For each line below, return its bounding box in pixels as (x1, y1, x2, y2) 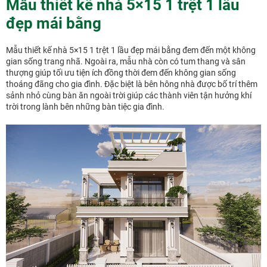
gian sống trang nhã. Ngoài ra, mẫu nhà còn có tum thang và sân (6, 56, 246, 66)
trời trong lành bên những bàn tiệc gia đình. (6, 101, 164, 111)
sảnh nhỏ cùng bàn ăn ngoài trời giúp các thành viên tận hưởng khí (6, 90, 252, 100)
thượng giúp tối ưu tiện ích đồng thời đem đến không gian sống (6, 67, 236, 77)
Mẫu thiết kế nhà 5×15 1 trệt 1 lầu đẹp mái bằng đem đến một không (6, 45, 256, 55)
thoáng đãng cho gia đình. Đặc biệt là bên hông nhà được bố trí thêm (6, 79, 257, 89)
